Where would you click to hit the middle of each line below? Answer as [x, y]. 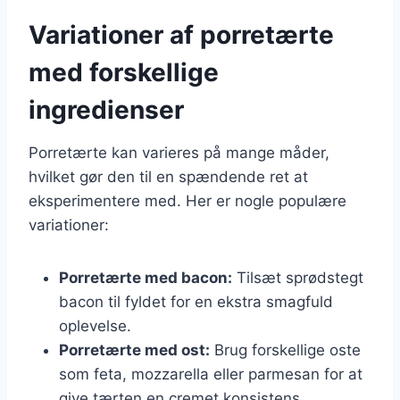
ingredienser [106, 109]
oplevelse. [95, 325]
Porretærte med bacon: [146, 277]
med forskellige [124, 72]
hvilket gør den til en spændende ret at [168, 176]
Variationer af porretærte [181, 34]
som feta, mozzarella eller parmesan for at [211, 374]
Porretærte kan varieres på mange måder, [179, 152]
